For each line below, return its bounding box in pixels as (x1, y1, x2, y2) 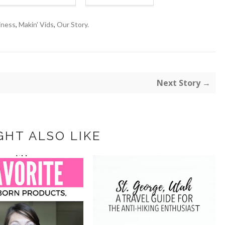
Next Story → (157, 77, 210, 89)
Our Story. (57, 20, 89, 29)
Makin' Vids (19, 20, 54, 29)
